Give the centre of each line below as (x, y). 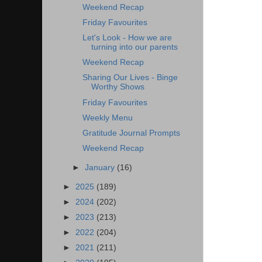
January (101, 167)
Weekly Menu (107, 118)
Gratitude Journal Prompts (131, 133)
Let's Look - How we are (127, 38)
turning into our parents (134, 47)
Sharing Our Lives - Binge (130, 78)
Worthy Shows (118, 87)
